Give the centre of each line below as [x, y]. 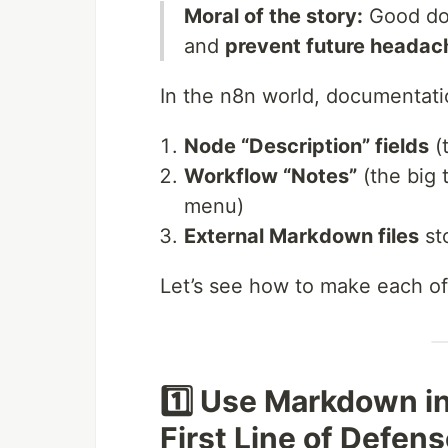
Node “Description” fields [306, 146]
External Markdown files [301, 236]
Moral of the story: [273, 16]
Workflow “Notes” [270, 176]
